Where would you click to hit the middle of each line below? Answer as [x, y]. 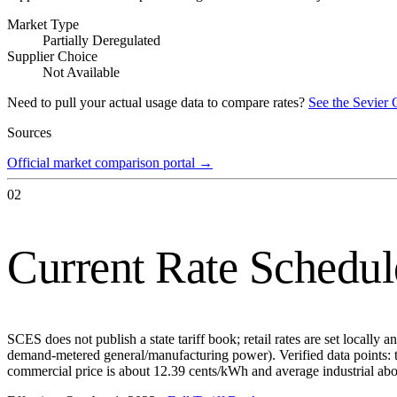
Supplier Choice [52, 57]
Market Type [43, 25]
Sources [29, 133]
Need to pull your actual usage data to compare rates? [156, 103]
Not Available [81, 73]
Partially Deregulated [101, 41]
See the [331, 103]
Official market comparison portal [101, 163]
